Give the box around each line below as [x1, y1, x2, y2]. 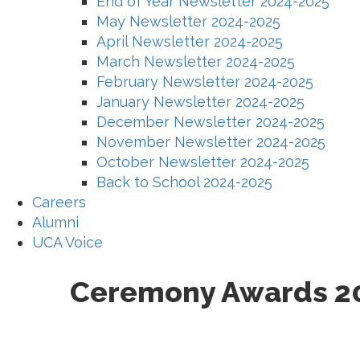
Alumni [32, 213, 79, 231]
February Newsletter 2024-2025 [96, 72, 313, 90]
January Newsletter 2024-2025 [96, 92, 305, 110]
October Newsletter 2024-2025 [96, 153, 309, 170]
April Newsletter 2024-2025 [96, 32, 283, 50]
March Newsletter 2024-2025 [96, 52, 295, 70]
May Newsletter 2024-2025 [96, 12, 280, 30]
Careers [32, 193, 86, 211]
